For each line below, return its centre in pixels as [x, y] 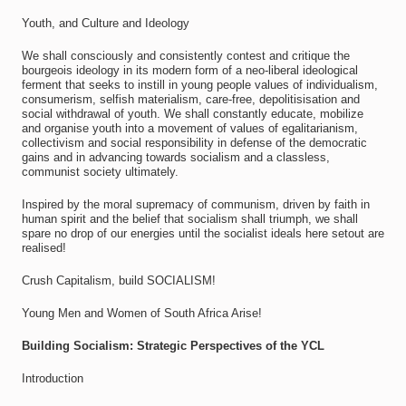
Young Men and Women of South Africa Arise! [141, 313]
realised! [43, 248]
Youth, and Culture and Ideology [105, 23]
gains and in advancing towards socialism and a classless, [175, 157]
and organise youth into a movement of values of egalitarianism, [189, 128]
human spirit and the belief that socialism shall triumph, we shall [189, 219]
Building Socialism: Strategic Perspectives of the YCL [173, 346]
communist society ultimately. [100, 172]
